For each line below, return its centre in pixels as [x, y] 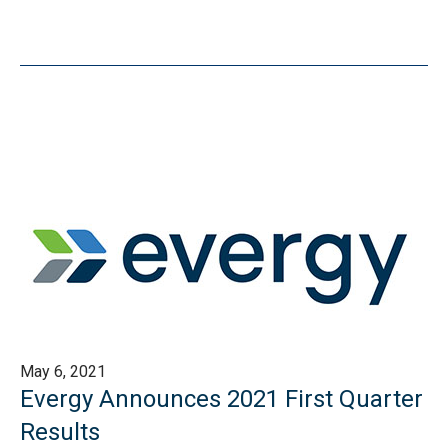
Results [60, 432]
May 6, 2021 [63, 371]
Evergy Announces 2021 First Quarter [221, 399]
